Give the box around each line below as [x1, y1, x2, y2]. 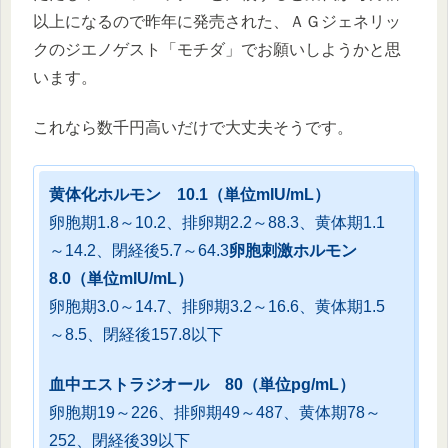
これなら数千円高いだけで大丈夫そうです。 [33, 119, 353, 137]
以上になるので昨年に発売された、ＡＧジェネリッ [33, 13, 401, 31]
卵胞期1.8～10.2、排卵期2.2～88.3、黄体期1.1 [49, 213, 385, 231]
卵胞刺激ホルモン [229, 241, 373, 259]
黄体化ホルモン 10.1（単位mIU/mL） [49, 185, 330, 203]
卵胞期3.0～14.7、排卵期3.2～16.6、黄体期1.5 [49, 297, 385, 315]
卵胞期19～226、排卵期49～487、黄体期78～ [49, 404, 381, 422]
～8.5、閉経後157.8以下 [49, 325, 223, 343]
